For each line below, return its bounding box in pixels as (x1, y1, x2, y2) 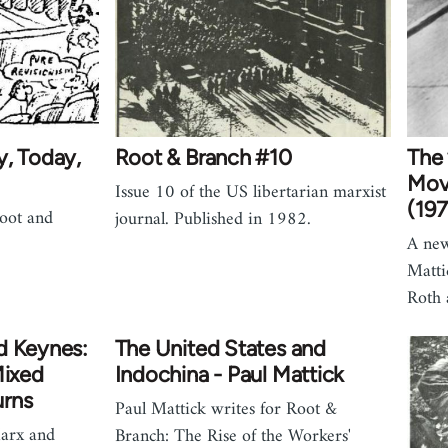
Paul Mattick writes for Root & (114, 394, 337, 426)
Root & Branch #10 (114, 144, 292, 172)
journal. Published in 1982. (114, 204, 311, 236)
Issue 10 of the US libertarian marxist (114, 177, 386, 209)
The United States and (114, 335, 326, 363)
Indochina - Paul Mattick (114, 361, 345, 389)
